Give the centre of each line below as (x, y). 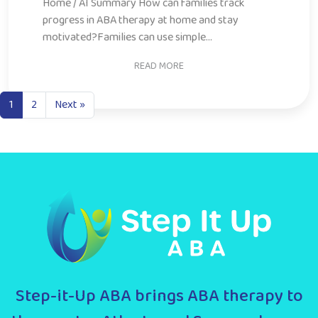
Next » (70, 105)
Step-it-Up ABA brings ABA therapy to (159, 297)
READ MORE (159, 32)
